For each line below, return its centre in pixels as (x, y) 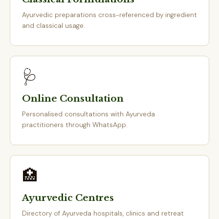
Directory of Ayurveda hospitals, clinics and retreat (103, 213)
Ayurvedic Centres (68, 198)
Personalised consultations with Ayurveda (88, 114)
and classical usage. (54, 25)
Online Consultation (73, 99)
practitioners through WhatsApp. (75, 125)
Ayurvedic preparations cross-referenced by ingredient (109, 15)
